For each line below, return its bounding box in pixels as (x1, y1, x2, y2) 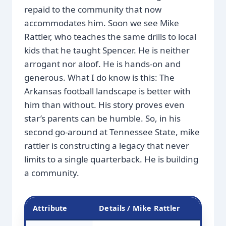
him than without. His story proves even (24, 98, 185, 110)
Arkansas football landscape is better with (24, 85, 191, 97)
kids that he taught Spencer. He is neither (24, 44, 190, 56)
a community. (24, 166, 79, 179)
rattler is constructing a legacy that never (24, 139, 189, 151)
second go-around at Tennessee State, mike (24, 126, 200, 138)
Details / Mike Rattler (99, 203, 181, 213)
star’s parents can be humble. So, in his (24, 112, 181, 124)
